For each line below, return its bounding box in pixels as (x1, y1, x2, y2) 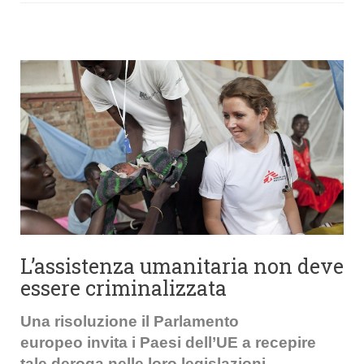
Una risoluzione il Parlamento (20, 313, 239, 330)
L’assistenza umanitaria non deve (20, 253, 344, 279)
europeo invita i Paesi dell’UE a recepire (20, 334, 316, 351)
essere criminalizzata (20, 275, 227, 301)
